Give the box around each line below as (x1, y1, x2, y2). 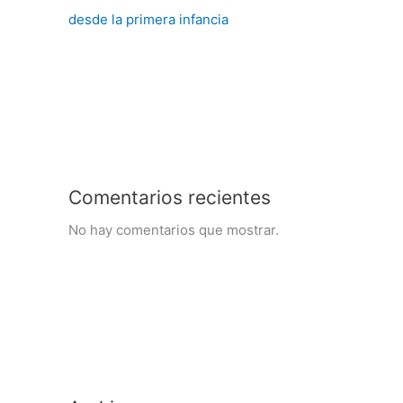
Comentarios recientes (68, 186, 271, 210)
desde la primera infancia (68, 11, 239, 29)
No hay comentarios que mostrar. (68, 221, 279, 239)
